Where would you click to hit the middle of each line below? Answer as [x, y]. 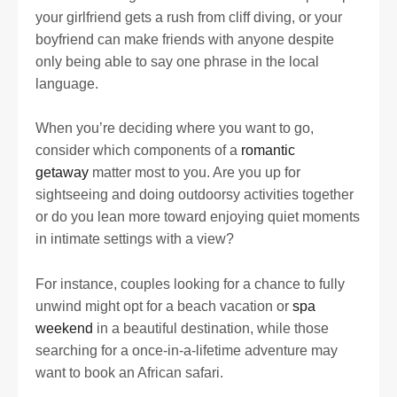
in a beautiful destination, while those [211, 329]
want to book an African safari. [129, 373]
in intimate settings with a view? [135, 239]
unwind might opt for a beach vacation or [164, 307]
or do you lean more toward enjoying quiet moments [198, 217]
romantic [268, 151]
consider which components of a [138, 151]
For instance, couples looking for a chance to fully [190, 284]
